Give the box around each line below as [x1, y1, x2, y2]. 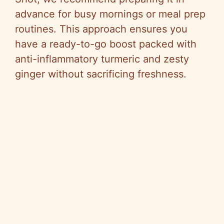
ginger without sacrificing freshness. [15, 68, 186, 80]
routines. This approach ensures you [15, 23, 187, 35]
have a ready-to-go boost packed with [15, 38, 196, 50]
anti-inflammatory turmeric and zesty [15, 53, 189, 65]
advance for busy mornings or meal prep [15, 8, 205, 20]
